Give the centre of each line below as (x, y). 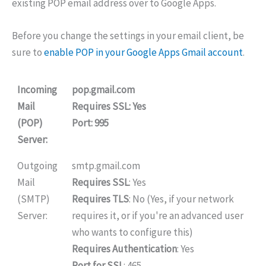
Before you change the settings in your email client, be (128, 36)
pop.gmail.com (103, 90)
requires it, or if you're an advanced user (157, 216)
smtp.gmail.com (106, 166)
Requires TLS (100, 199)
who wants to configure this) (132, 232)
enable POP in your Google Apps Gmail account (143, 53)
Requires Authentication (124, 249)
